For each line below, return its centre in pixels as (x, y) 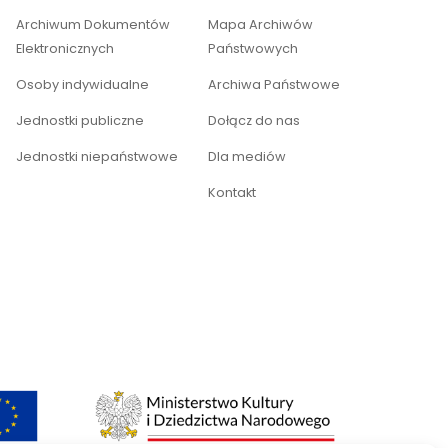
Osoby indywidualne (82, 85)
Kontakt (232, 193)
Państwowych (253, 49)
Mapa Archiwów (260, 25)
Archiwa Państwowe (274, 85)
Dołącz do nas (254, 121)
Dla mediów (247, 157)
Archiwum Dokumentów (93, 25)
